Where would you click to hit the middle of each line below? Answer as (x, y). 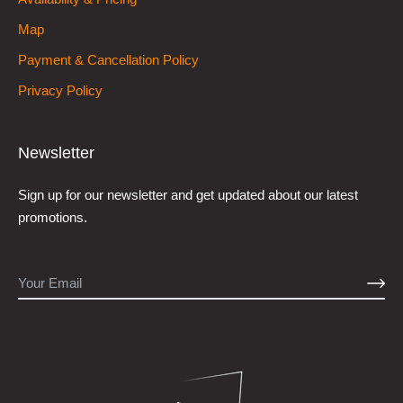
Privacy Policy (60, 90)
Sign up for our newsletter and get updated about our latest (188, 194)
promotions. (53, 217)
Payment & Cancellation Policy (108, 59)
